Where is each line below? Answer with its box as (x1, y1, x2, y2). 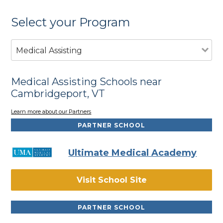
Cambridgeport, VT (11, 87, 106, 100)
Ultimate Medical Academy (68, 147, 197, 159)
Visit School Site (76, 175, 147, 185)
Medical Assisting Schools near (11, 75, 162, 88)
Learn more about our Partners (11, 108, 92, 115)
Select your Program (11, 14, 131, 29)
